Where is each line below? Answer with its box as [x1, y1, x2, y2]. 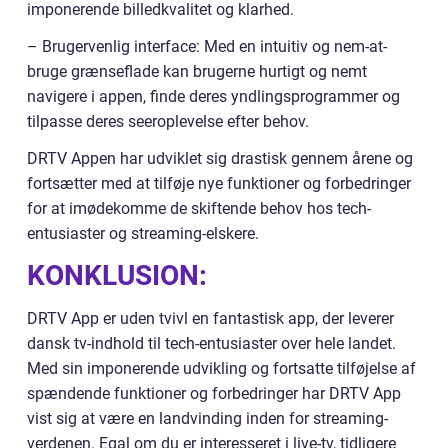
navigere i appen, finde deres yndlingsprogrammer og [27, 87, 400, 107]
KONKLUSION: [27, 259, 207, 293]
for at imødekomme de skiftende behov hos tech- [27, 199, 371, 219]
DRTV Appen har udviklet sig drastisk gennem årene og [27, 149, 413, 169]
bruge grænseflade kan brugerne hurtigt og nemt [27, 62, 367, 82]
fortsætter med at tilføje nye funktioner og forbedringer [27, 174, 411, 194]
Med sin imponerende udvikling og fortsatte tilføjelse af [27, 359, 416, 379]
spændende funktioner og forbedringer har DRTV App [27, 384, 401, 404]
